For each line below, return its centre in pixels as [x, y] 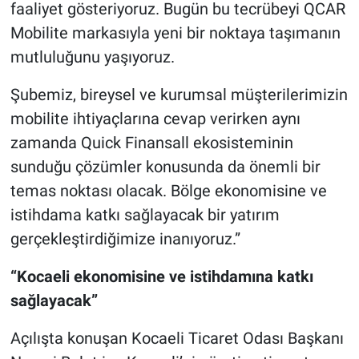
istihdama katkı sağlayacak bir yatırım [145, 214]
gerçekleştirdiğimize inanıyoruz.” [125, 238]
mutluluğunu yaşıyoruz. [92, 56]
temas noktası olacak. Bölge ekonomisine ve [168, 190]
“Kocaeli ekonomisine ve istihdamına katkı [161, 276]
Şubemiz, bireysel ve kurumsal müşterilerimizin [179, 94]
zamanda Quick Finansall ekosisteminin [151, 142]
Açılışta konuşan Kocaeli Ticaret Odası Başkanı [177, 338]
